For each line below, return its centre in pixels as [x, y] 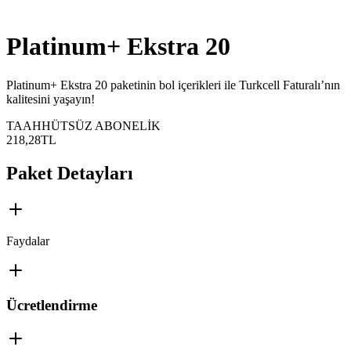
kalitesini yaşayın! [51, 99]
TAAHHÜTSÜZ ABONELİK [83, 125]
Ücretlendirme [52, 306]
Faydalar [28, 241]
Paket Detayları [70, 173]
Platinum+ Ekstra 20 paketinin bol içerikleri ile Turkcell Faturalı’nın [173, 85]
